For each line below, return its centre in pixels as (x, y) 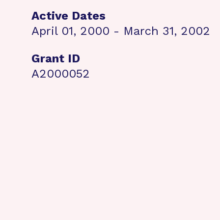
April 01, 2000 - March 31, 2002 (121, 31)
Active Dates (69, 16)
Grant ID (56, 58)
